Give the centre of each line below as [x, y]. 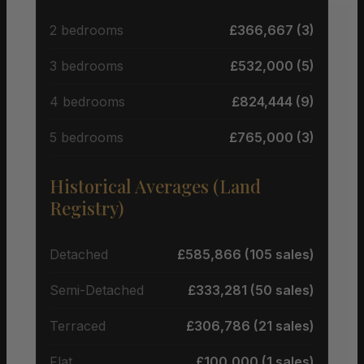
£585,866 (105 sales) [246, 254]
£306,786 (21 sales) [250, 325]
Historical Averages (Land [155, 186]
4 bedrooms [87, 101]
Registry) [87, 208]
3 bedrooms [87, 65]
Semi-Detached [97, 290]
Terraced [78, 325]
